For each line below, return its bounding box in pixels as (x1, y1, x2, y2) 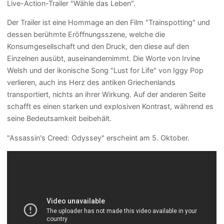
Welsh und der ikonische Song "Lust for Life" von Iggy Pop (7, 66, 204, 75)
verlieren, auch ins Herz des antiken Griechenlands (7, 78, 176, 87)
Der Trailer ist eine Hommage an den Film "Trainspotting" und (7, 18, 210, 27)
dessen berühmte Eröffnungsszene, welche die (7, 30, 165, 39)
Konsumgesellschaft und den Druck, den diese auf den (7, 42, 189, 51)
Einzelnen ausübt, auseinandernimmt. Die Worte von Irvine (7, 54, 200, 63)
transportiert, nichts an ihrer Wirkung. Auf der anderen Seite (7, 90, 206, 99)
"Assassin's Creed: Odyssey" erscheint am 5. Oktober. (7, 133, 190, 142)
